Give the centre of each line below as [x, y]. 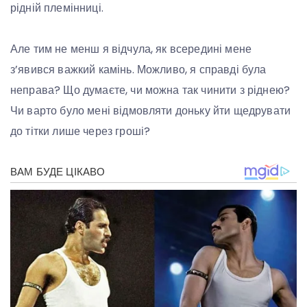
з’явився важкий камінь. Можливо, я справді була [138, 69]
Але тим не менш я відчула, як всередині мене [131, 49]
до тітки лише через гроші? [81, 131]
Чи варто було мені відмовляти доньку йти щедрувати [151, 110]
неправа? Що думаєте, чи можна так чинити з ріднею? [150, 90]
